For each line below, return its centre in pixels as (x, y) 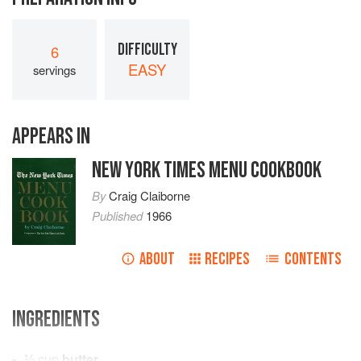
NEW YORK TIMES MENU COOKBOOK (206, 171)
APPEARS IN (51, 137)
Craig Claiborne (149, 196)
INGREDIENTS (56, 320)
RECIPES (227, 259)
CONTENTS (313, 259)
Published (118, 216)
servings (54, 69)
